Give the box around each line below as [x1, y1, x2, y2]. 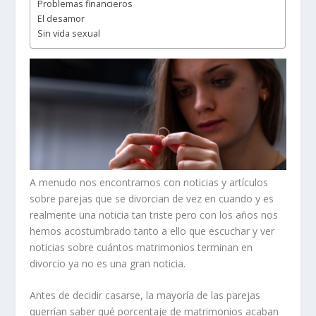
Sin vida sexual [37, 27, 101, 39]
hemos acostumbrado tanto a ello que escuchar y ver [30, 224, 275, 238]
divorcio [30, 256, 66, 270]
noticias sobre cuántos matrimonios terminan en [30, 240, 253, 254]
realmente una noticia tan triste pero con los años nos [30, 207, 279, 221]
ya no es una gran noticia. [68, 256, 186, 270]
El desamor [37, 12, 85, 25]
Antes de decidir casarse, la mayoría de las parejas [30, 288, 261, 302]
